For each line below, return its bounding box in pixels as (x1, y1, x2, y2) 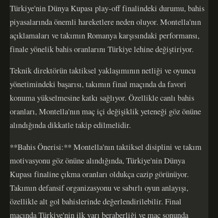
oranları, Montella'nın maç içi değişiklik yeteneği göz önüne (10, 106, 201, 117)
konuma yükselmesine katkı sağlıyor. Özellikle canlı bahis (10, 92, 194, 104)
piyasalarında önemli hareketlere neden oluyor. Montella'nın (10, 16, 201, 27)
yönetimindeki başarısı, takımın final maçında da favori (10, 78, 186, 90)
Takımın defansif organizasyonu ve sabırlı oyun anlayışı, (10, 182, 188, 193)
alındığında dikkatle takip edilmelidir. (10, 119, 131, 131)
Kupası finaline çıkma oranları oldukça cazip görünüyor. (10, 168, 189, 180)
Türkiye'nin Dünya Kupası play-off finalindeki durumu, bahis (10, 2, 204, 14)
